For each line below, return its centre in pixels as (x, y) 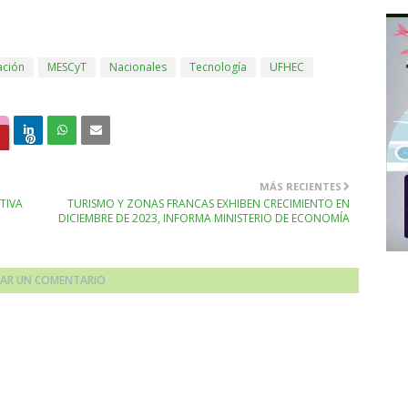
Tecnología (218, 67)
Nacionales (138, 67)
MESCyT (67, 67)
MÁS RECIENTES (301, 186)
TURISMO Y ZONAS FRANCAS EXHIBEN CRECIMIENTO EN (209, 204)
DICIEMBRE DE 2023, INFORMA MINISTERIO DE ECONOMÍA (204, 218)
